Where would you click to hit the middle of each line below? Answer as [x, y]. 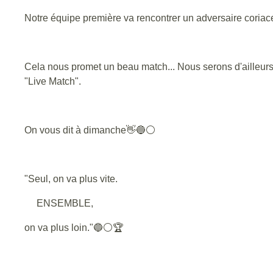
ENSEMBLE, [59, 203]
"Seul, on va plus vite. [71, 179]
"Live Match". [53, 81]
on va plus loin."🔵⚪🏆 [74, 227]
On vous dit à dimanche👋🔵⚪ [90, 130]
